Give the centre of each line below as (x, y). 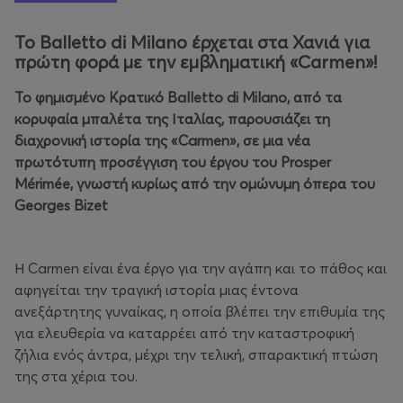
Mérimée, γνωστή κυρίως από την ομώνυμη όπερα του (195, 184)
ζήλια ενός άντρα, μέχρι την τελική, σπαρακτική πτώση (196, 355)
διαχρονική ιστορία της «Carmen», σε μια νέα (162, 141)
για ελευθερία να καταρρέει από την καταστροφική (184, 333)
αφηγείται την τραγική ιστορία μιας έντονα (157, 290)
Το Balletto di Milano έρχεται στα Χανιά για (192, 42)
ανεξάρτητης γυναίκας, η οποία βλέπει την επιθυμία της (200, 312)
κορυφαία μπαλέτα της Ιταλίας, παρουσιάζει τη (172, 119)
